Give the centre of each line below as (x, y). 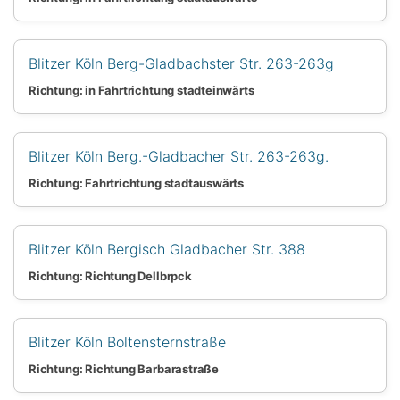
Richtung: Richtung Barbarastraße (124, 368)
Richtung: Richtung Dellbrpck (110, 275)
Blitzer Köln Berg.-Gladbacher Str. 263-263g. (179, 156)
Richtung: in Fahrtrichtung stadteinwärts (142, 90)
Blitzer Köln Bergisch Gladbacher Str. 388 (167, 249)
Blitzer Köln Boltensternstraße (127, 342)
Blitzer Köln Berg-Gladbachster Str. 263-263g (181, 63)
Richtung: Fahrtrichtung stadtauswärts (137, 183)
